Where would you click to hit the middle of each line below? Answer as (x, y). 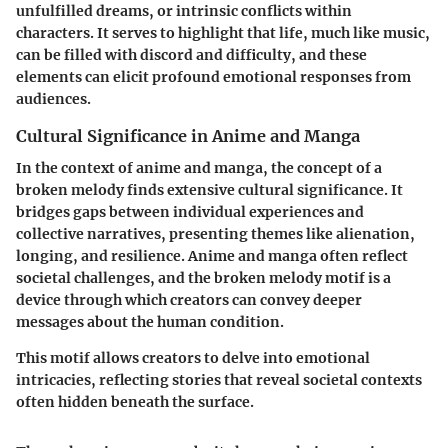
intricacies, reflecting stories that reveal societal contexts (219, 380)
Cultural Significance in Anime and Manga (188, 135)
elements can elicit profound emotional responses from (213, 76)
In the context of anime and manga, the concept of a (199, 168)
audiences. (53, 98)
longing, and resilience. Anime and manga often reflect (212, 256)
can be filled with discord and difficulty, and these (191, 54)
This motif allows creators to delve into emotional (193, 358)
